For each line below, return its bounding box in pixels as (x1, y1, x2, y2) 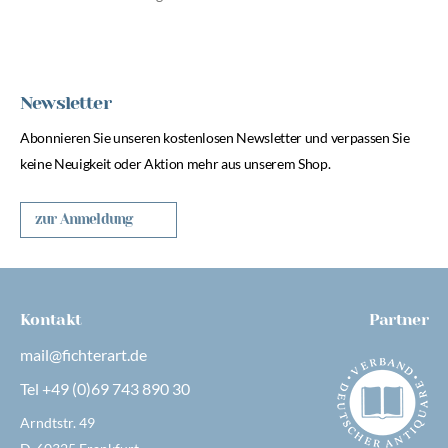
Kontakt (20, 310, 82, 329)
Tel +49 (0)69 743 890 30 (20, 379, 190, 398)
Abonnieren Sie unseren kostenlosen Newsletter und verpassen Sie (20, 129, 410, 146)
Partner (368, 310, 428, 329)
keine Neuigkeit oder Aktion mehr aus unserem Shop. (20, 155, 331, 172)
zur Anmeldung (35, 211, 133, 227)
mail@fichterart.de (20, 345, 147, 364)
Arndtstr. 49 (20, 414, 95, 431)
